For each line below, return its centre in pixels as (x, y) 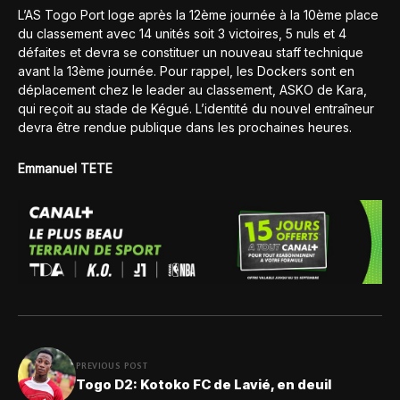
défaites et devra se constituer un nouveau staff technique (191, 52)
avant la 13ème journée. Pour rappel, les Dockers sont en (186, 71)
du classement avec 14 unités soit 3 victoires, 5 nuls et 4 (182, 33)
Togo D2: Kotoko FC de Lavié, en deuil (204, 385)
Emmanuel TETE (65, 168)
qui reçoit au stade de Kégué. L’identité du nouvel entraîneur (196, 108)
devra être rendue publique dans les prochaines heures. (185, 127)
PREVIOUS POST (112, 366)
